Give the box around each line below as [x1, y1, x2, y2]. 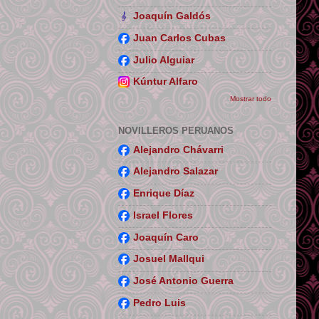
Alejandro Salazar [133, 166, 218, 177]
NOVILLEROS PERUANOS [118, 125, 234, 136]
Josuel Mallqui [133, 253, 204, 265]
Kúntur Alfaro [133, 76, 198, 88]
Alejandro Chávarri [133, 144, 224, 155]
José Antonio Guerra [133, 276, 234, 286]
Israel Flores [133, 209, 193, 221]
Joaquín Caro [133, 231, 199, 243]
